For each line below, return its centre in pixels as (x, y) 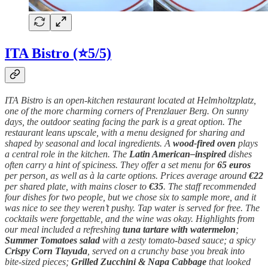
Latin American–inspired (178, 154)
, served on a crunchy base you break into (166, 251)
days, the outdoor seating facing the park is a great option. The (123, 122)
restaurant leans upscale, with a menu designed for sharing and (125, 133)
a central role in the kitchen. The (67, 154)
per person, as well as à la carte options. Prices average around (127, 176)
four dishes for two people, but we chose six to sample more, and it (130, 197)
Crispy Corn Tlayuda (46, 251)
